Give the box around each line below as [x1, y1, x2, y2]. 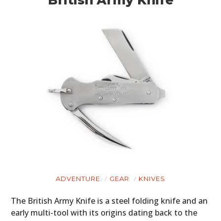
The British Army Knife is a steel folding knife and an [11, 195, 208, 207]
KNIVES [139, 175, 165, 183]
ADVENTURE [56, 175, 100, 183]
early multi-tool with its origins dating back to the [11, 207, 198, 219]
